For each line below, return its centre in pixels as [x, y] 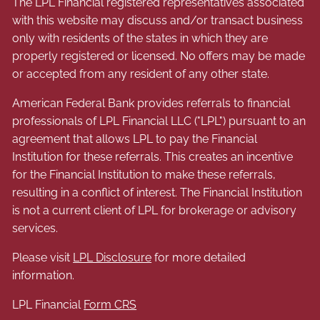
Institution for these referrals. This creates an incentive [153, 156]
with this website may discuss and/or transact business [158, 20]
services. [35, 228]
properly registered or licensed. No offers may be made [159, 56]
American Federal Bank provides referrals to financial [151, 103]
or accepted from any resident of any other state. [141, 74]
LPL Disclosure [112, 257]
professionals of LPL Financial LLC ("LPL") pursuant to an [159, 121]
